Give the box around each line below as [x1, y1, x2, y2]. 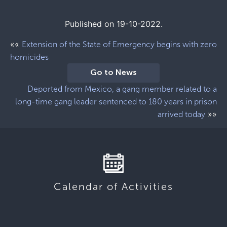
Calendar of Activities [54, 180, 173, 193]
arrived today [158, 109, 205, 120]
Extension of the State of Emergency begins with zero [22, 40, 217, 49]
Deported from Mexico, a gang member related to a [27, 84, 217, 94]
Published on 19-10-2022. [64, 19, 163, 29]
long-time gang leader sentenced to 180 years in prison [15, 97, 217, 107]
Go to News [90, 69, 137, 77]
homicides [10, 52, 49, 62]
